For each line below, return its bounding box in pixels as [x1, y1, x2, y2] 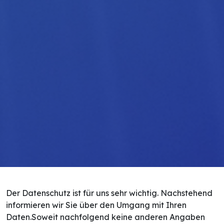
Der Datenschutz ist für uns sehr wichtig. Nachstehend [6, 188, 212, 198]
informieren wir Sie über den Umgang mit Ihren [6, 200, 186, 210]
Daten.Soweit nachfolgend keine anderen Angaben [6, 212, 205, 222]
